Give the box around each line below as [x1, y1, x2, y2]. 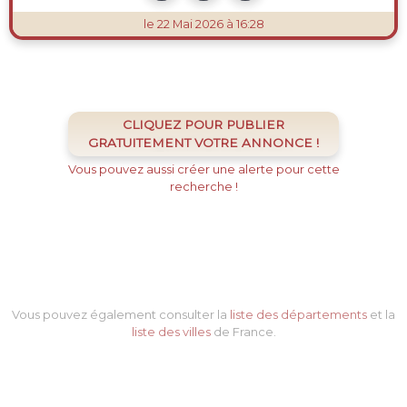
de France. [210, 324, 276, 339]
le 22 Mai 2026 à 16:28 [143, 17, 264, 32]
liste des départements [230, 307, 367, 322]
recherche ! [169, 179, 238, 194]
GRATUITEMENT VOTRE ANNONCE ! [88, 135, 319, 151]
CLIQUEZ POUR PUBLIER [123, 117, 284, 133]
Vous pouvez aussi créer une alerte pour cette [67, 162, 340, 177]
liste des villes [131, 324, 211, 339]
